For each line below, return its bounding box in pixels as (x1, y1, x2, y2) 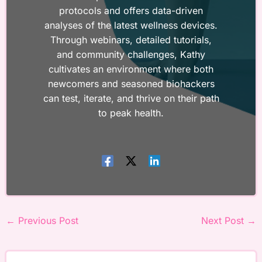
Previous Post (15, 215, 78, 227)
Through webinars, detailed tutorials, (50, 33, 212, 46)
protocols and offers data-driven (59, 4, 203, 16)
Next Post (201, 215, 247, 227)
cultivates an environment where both (49, 63, 213, 75)
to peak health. (98, 106, 164, 119)
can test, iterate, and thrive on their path (43, 92, 219, 104)
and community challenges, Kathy (57, 48, 205, 60)
